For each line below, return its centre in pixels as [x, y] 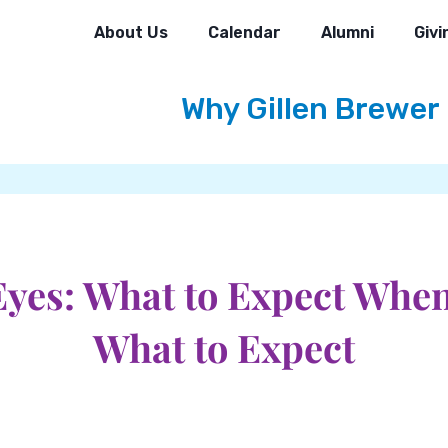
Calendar [244, 32]
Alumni [347, 32]
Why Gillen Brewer [310, 109]
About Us [130, 32]
